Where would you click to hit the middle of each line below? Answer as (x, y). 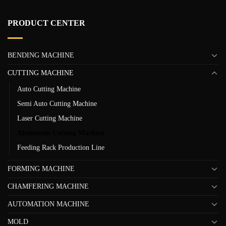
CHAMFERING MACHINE (48, 186)
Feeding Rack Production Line (61, 147)
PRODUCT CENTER (46, 23)
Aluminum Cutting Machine (61, 132)
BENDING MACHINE (41, 55)
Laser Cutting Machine (50, 118)
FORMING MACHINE (41, 168)
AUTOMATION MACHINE (48, 204)
